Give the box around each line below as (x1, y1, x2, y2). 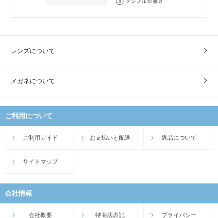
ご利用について (5, 111, 53, 120)
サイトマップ (23, 158, 58, 165)
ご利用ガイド (23, 134, 58, 141)
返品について (162, 134, 197, 141)
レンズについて (11, 47, 55, 54)
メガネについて (11, 77, 55, 85)
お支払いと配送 (89, 134, 130, 141)
